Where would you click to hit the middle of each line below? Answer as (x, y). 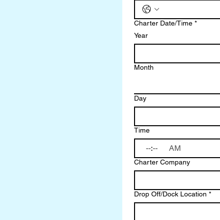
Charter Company (162, 162)
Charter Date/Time (163, 23)
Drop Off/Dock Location (170, 194)
